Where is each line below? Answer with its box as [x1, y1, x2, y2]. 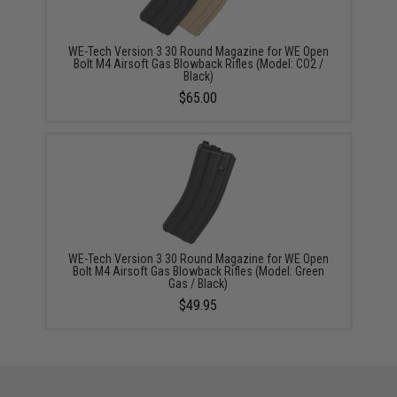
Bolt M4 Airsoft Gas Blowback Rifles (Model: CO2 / [73, 57, 323, 72]
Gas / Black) [168, 276, 229, 292]
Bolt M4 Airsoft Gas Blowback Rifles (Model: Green [72, 264, 324, 279]
